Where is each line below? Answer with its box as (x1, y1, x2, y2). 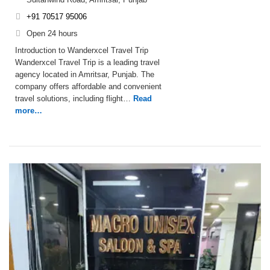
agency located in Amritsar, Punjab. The (15, 70, 154, 79)
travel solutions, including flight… (15, 94, 131, 103)
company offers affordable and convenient (15, 82, 162, 91)
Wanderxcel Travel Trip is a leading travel (15, 58, 160, 67)
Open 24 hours (27, 29, 78, 38)
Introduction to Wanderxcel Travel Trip (15, 46, 148, 55)
